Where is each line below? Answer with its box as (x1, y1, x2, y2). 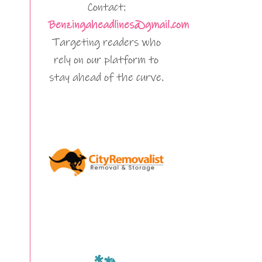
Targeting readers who (51, 36, 161, 49)
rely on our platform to (54, 53, 158, 67)
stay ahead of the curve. (49, 71, 164, 84)
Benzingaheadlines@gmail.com (48, 18, 189, 32)
